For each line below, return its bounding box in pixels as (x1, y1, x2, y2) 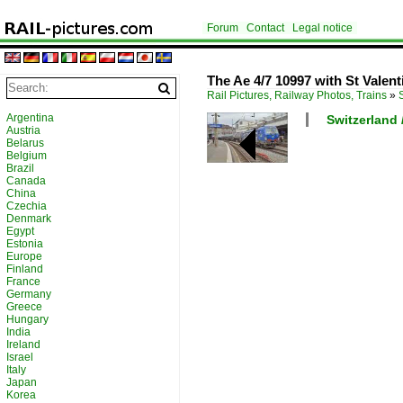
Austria (6, 124, 40, 137)
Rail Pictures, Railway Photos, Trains (207, 89, 387, 102)
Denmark (6, 212, 51, 225)
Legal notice (292, 22, 353, 34)
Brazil (6, 162, 34, 175)
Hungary (6, 313, 49, 326)
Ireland (6, 338, 40, 351)
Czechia (6, 200, 47, 212)
